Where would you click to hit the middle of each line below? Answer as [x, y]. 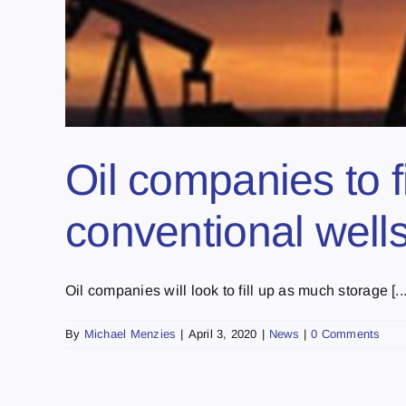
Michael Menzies [130, 333]
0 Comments [346, 333]
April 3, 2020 [222, 333]
